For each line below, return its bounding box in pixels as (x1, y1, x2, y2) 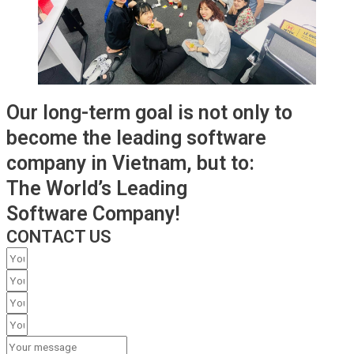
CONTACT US (6, 227, 111, 247)
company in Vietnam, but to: (6, 152, 254, 175)
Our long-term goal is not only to (6, 101, 292, 125)
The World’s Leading (6, 177, 187, 201)
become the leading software (6, 126, 266, 150)
